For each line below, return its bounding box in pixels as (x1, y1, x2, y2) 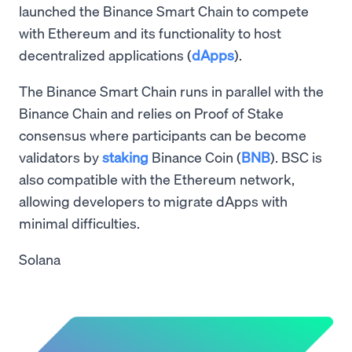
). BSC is (270, 147, 322, 166)
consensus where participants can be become (19, 125, 306, 144)
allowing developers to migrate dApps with (19, 191, 288, 210)
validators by (19, 147, 102, 166)
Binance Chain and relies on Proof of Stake (19, 103, 284, 122)
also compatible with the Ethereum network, (19, 169, 295, 188)
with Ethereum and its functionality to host (19, 23, 281, 42)
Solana (19, 249, 60, 268)
